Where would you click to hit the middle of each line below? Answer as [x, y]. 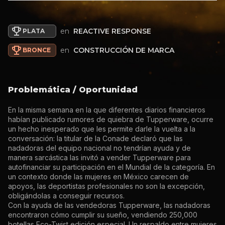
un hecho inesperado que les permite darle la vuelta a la [102, 129]
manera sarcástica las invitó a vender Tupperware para [99, 157]
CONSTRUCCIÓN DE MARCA [124, 50]
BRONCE [37, 50]
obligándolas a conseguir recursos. [66, 196]
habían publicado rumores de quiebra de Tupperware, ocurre [111, 119]
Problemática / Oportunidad [73, 90]
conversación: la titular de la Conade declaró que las [95, 138]
